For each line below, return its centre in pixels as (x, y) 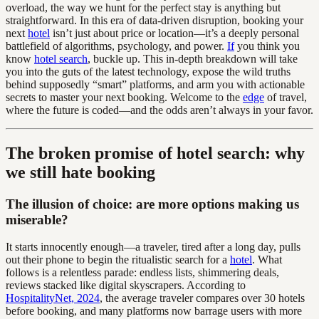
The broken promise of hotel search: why (155, 153)
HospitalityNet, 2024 (53, 298)
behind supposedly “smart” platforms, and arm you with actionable (155, 84)
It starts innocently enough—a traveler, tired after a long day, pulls (153, 247)
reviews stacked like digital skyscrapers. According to (126, 286)
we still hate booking (80, 172)
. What (267, 260)
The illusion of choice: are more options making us (152, 204)
